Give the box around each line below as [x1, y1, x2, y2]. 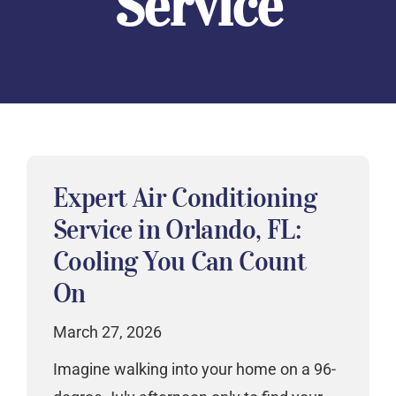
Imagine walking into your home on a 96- [53, 359, 336, 378]
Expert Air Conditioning [53, 180, 317, 214]
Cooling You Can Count [53, 244, 307, 278]
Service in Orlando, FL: [53, 212, 301, 246]
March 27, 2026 [53, 322, 162, 341]
